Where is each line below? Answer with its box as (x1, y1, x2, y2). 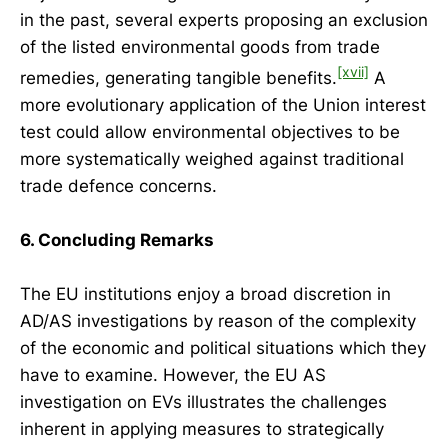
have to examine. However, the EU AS (20, 365, 326, 386)
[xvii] (337, 63, 369, 80)
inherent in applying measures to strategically (20, 419, 384, 440)
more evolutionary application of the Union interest (20, 94, 426, 115)
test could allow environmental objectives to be (20, 121, 400, 142)
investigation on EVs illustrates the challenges (20, 392, 387, 413)
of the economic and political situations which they (20, 338, 426, 359)
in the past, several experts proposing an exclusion (20, 10, 428, 30)
